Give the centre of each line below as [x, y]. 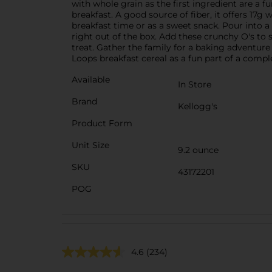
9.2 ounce [198, 150]
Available [91, 79]
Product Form [102, 123]
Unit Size [90, 145]
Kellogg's [198, 106]
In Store [195, 84]
